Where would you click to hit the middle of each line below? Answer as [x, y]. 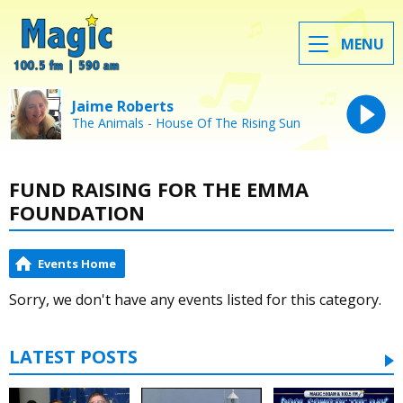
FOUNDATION [77, 212]
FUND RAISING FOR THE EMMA [159, 188]
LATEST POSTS [73, 357]
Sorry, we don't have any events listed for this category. [195, 300]
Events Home [77, 264]
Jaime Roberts [123, 106]
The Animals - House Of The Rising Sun [186, 122]
